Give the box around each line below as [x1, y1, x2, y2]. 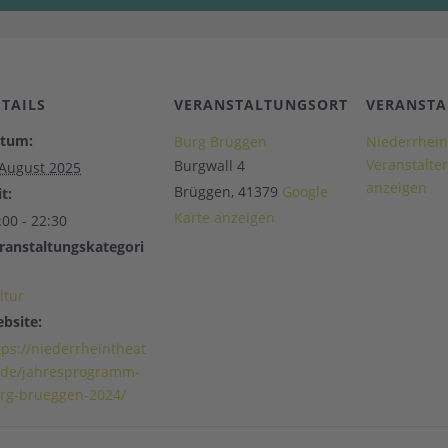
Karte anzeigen [174, 208, 275, 227]
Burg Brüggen [174, 132, 267, 151]
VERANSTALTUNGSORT [174, 95, 348, 114]
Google [282, 182, 328, 201]
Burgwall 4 [174, 156, 245, 175]
